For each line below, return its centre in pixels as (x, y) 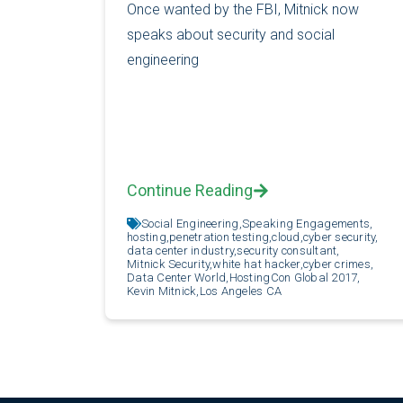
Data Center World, (178, 277)
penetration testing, (221, 237)
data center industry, (182, 250)
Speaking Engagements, (307, 223)
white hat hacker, (258, 264)
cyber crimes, (338, 264)
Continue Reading (190, 190)
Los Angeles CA (241, 291)
